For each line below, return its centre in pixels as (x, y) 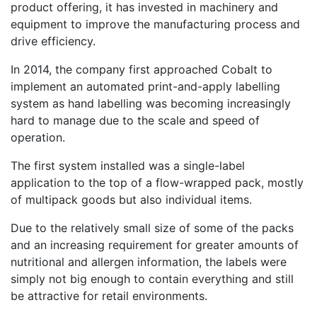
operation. (38, 137)
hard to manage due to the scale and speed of (135, 120)
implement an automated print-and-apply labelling (145, 86)
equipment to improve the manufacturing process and (155, 24)
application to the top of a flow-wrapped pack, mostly (157, 182)
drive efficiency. (53, 41)
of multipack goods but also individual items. (131, 199)
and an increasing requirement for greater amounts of (155, 244)
